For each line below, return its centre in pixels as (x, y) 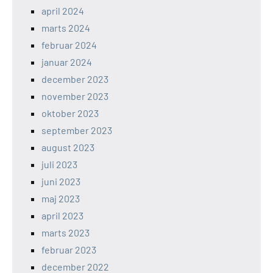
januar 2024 (67, 62)
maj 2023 (61, 199)
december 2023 (75, 79)
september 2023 (77, 130)
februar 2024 (69, 45)
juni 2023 (61, 182)
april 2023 (62, 216)
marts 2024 (66, 28)
